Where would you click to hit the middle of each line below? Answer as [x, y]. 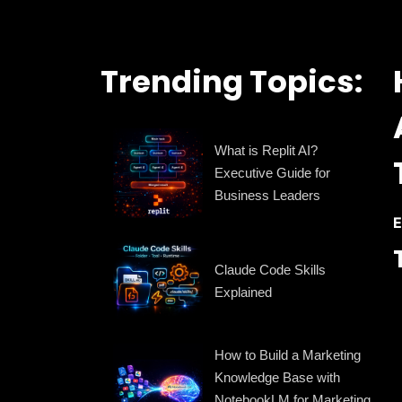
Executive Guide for [273, 173]
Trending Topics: [232, 81]
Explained [244, 292]
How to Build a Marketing [288, 354]
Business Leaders [268, 196]
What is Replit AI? [267, 151]
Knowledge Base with [278, 377]
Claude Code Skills [271, 269]
